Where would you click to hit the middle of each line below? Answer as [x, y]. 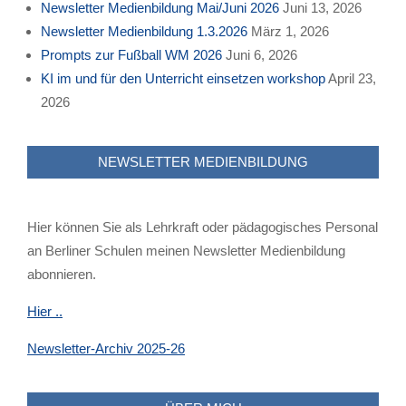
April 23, [352, 79]
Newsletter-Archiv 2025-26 [106, 349]
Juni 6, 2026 [261, 55]
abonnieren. [62, 275]
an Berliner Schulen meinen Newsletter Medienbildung [186, 251]
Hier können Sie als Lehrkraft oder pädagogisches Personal [203, 227]
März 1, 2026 [290, 32]
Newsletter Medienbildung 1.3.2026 [144, 32]
